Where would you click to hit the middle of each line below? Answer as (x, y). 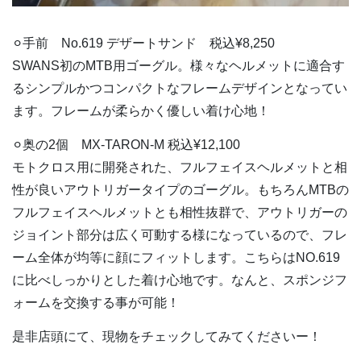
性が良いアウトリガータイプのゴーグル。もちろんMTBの (180, 189)
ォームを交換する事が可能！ (96, 302)
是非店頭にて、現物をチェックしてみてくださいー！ (167, 336)
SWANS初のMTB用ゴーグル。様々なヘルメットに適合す (178, 65)
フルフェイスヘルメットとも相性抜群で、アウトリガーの (180, 212)
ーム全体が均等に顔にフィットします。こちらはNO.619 (176, 257)
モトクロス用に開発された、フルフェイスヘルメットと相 (180, 167)
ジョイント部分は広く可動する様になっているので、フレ (180, 234)
